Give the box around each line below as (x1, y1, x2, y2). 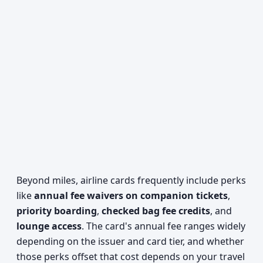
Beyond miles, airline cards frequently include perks (16, 174, 246, 187)
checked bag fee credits (102, 204, 210, 217)
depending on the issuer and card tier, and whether (16, 235, 244, 248)
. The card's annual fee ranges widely (82, 220, 245, 232)
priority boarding (16, 204, 97, 217)
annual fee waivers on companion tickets (34, 189, 228, 202)
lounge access (16, 220, 82, 232)
